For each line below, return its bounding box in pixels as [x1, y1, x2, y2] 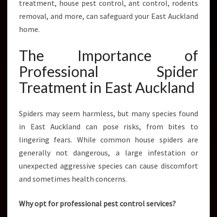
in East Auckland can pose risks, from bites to [19, 122, 198, 131]
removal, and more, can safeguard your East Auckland [19, 11, 198, 21]
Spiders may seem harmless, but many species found [19, 108, 198, 118]
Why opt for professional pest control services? [19, 199, 176, 208]
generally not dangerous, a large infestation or [19, 148, 198, 157]
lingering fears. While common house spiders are [19, 135, 198, 144]
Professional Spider [19, 62, 198, 80]
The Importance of [19, 46, 198, 64]
